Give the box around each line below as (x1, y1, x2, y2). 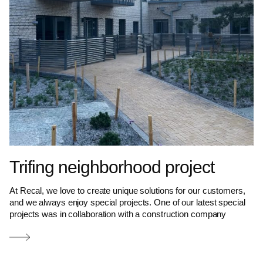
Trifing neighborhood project (9, 157, 214, 177)
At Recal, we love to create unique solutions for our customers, (9, 186, 245, 196)
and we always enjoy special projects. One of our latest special (9, 197, 245, 208)
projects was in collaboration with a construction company (9, 209, 227, 220)
